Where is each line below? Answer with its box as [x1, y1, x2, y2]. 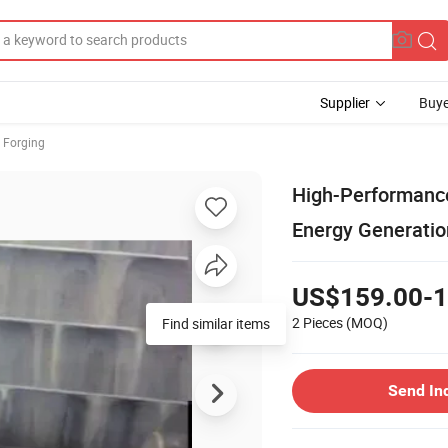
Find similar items [162, 313, 270, 333]
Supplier [320, 93, 370, 112]
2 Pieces [292, 312, 343, 332]
